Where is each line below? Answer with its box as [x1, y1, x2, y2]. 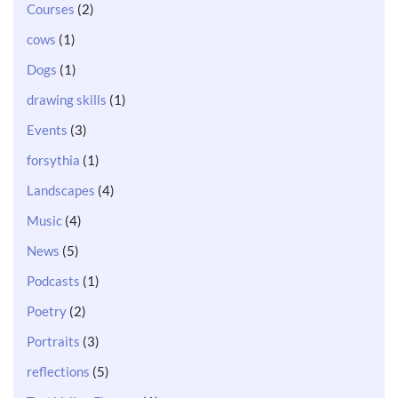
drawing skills [27, 91, 107, 107]
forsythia [27, 151, 80, 168]
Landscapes [27, 181, 95, 198]
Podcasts [27, 272, 80, 289]
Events [27, 121, 68, 138]
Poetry [27, 302, 67, 319]
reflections [27, 362, 90, 379]
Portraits [27, 332, 80, 349]
